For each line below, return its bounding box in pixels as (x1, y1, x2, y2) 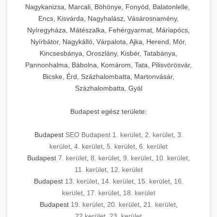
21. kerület (143, 201, 176, 209)
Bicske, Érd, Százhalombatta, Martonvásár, (43, 73, 174, 81)
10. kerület (155, 154, 188, 162)
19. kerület (70, 201, 103, 209)
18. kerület (123, 189, 155, 197)
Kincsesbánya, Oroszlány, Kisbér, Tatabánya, (40, 49, 177, 58)
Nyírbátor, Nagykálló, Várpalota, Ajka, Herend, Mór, (31, 38, 186, 46)
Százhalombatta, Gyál (75, 84, 142, 93)
